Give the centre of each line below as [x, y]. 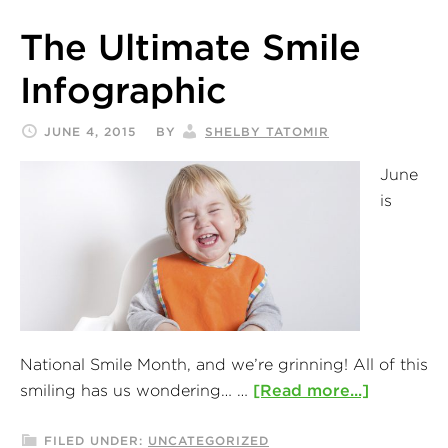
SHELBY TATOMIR [267, 131]
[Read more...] [311, 389]
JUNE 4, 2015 [90, 131]
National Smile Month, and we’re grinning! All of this [224, 363]
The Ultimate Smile [190, 46]
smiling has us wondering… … [136, 389]
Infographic [123, 89]
